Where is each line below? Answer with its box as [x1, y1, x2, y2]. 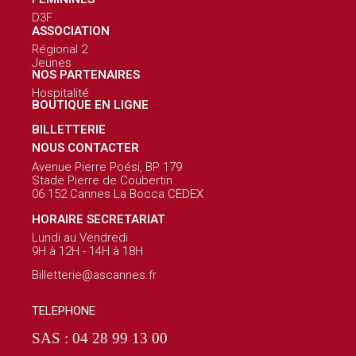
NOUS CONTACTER [32, 140, 139, 155]
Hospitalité [32, 85, 89, 100]
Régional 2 [32, 41, 87, 56]
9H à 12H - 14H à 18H [32, 243, 143, 258]
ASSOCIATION [32, 23, 110, 38]
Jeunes [32, 55, 72, 70]
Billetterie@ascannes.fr [32, 267, 157, 282]
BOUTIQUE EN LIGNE [32, 97, 149, 112]
